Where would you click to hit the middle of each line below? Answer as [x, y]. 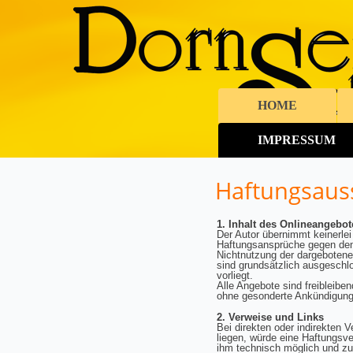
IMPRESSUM [296, 140]
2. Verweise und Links [270, 317]
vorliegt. [236, 275]
